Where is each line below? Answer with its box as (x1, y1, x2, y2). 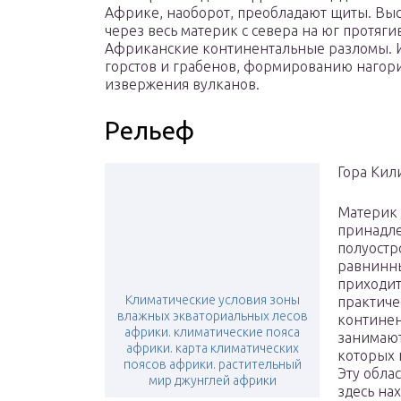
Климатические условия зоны (124, 293, 300, 308)
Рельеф (105, 116, 194, 145)
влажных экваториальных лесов (116, 309, 308, 324)
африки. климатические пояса (124, 325, 300, 340)
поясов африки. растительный (123, 357, 302, 372)
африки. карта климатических (125, 341, 299, 356)
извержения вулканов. (105, 76, 260, 93)
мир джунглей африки (148, 373, 277, 388)
